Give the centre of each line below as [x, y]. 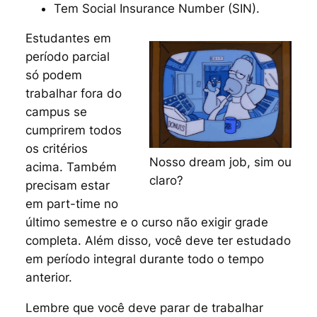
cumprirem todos [73, 131]
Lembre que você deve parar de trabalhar [144, 308]
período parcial [67, 57]
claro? [167, 181]
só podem [53, 75]
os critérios [56, 149]
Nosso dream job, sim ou [221, 162]
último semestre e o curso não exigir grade [146, 223]
